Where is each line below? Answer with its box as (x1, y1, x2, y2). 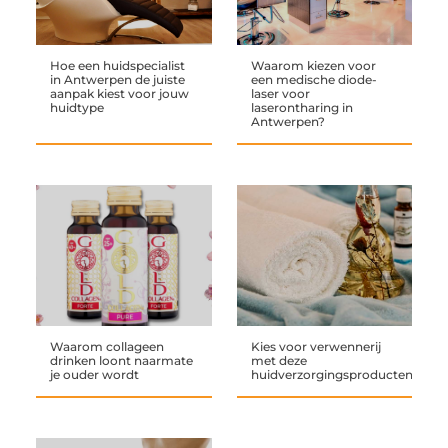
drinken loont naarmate (49, 352, 193, 368)
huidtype (49, 100, 104, 116)
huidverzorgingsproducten (250, 366, 413, 382)
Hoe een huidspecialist (49, 58, 185, 74)
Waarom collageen (49, 338, 164, 354)
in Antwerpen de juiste (49, 72, 185, 88)
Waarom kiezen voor (250, 58, 376, 74)
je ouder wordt (49, 366, 139, 382)
